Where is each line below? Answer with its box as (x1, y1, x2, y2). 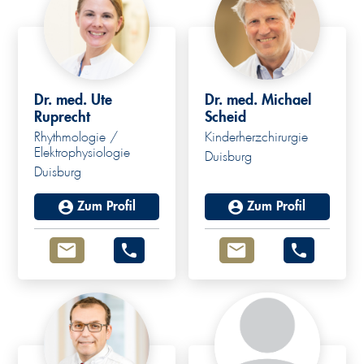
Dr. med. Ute (34, 93, 113, 108)
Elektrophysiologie (34, 146, 131, 160)
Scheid (205, 110, 246, 125)
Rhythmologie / (34, 131, 119, 145)
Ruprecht (34, 110, 91, 125)
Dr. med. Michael (205, 93, 311, 108)
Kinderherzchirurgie (205, 131, 308, 145)
